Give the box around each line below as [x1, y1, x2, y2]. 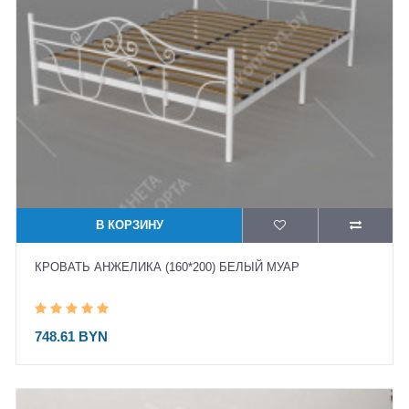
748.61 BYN [35, 329, 108, 344]
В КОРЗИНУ [95, 218, 163, 232]
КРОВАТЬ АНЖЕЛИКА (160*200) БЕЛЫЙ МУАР [35, 260, 299, 274]
